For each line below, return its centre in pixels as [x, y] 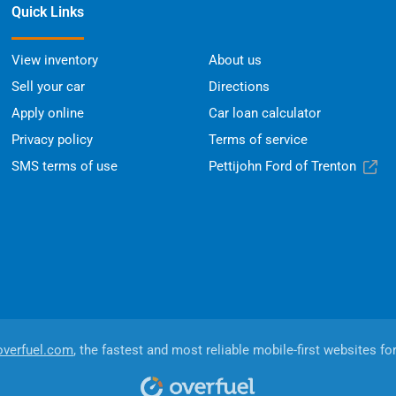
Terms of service [258, 140]
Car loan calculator [264, 114]
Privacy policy [53, 140]
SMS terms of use [65, 167]
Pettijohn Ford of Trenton [282, 167]
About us [235, 61]
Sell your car [49, 87]
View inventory [55, 61]
